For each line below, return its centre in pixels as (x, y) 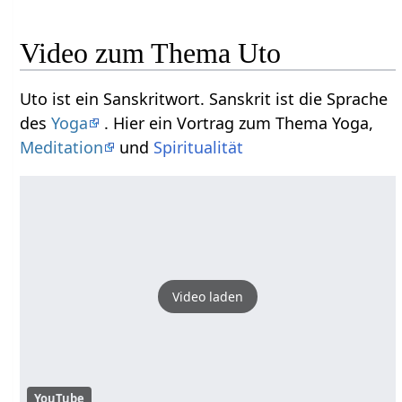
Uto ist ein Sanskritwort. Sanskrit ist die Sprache (204, 98)
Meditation (62, 147)
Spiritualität (199, 147)
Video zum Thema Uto (151, 52)
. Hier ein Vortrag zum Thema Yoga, (237, 122)
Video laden (208, 297)
